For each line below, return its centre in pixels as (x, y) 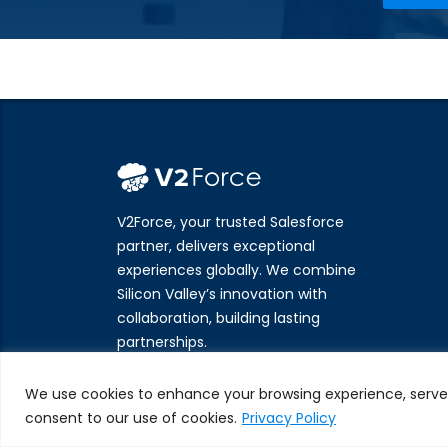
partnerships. (162, 341)
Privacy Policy (289, 417)
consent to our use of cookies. (131, 417)
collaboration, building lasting (218, 317)
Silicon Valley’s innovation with (222, 293)
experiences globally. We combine (236, 269)
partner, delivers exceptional (216, 245)
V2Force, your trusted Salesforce (230, 221)
